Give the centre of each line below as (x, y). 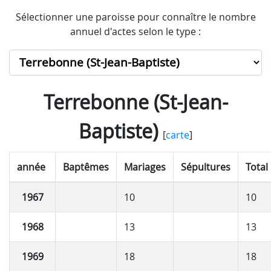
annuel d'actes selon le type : (135, 31)
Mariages (145, 167)
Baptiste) (118, 131)
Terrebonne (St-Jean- (135, 102)
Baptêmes (86, 167)
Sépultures (206, 167)
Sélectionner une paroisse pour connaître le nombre (135, 17)
